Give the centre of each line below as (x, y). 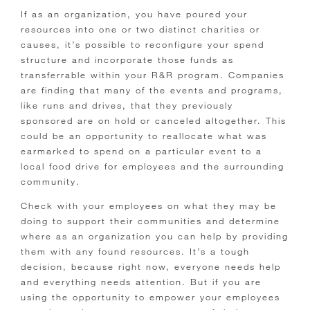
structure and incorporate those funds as (127, 60)
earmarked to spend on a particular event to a (142, 151)
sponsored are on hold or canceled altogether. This (154, 121)
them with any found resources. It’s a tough (135, 252)
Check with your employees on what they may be (149, 206)
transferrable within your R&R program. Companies (153, 75)
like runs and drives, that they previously (127, 106)
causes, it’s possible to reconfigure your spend (143, 45)
